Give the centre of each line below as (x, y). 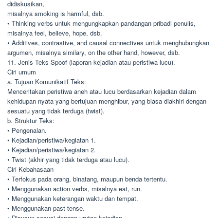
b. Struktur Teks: (31, 120)
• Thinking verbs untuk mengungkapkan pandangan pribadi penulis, (101, 23)
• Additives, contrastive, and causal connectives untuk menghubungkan (108, 43)
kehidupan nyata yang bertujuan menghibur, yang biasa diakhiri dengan (107, 101)
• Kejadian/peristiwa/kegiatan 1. (52, 140)
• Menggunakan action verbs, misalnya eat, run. (75, 189)
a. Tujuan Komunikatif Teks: (47, 82)
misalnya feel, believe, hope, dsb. (55, 33)
